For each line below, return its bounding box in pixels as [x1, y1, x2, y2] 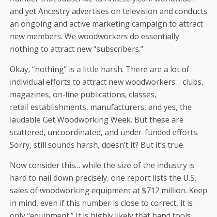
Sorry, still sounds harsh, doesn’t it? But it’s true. [10, 139, 185, 150]
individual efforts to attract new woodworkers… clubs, [10, 77, 203, 87]
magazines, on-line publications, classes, [10, 89, 156, 100]
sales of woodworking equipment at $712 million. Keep [10, 185, 207, 196]
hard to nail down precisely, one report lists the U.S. [10, 172, 196, 183]
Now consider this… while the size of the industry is [10, 160, 195, 170]
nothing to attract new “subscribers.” [10, 44, 143, 54]
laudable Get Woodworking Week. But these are [10, 114, 184, 125]
